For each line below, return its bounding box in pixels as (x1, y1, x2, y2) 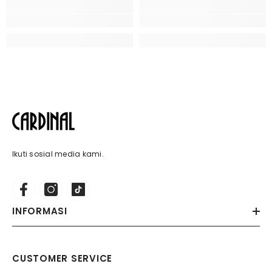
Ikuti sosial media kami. (12, 148, 104, 159)
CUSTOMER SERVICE (12, 251, 112, 265)
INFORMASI (12, 204, 67, 217)
